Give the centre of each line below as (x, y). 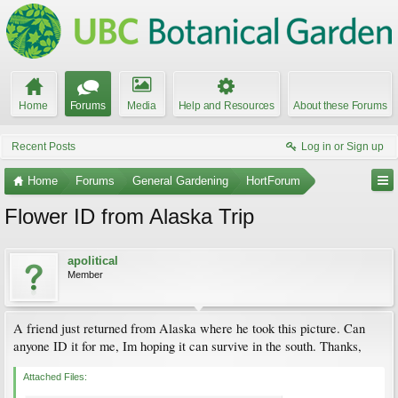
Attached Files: (55, 377)
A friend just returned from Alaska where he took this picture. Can (189, 328)
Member (85, 275)
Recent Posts (44, 147)
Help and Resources (226, 106)
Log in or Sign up (342, 147)
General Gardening (180, 181)
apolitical (93, 261)
